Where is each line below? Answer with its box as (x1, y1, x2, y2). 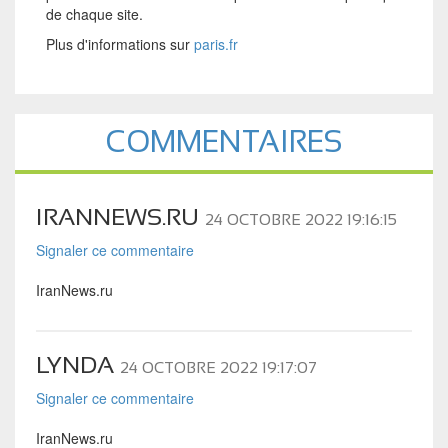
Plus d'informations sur (45, 33, 194, 54)
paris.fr (193, 33, 238, 54)
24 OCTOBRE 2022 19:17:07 (119, 358, 317, 376)
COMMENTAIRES (106, 124, 342, 158)
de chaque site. (45, 3, 143, 24)
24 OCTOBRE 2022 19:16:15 (204, 210, 397, 228)
